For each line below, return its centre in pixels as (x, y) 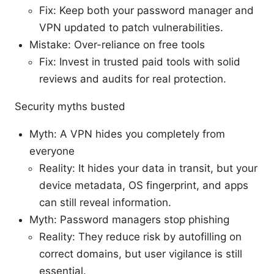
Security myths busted (70, 106)
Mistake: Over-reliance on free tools (117, 44)
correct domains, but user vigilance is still (141, 254)
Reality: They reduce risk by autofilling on (140, 236)
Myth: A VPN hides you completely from (127, 134)
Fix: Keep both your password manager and (146, 10)
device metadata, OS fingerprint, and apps (144, 185)
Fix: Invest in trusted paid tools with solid (140, 61)
